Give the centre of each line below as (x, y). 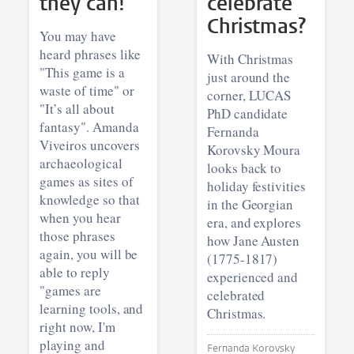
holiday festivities (256, 186)
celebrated (236, 296)
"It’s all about (77, 109)
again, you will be (89, 254)
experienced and (252, 277)
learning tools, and (92, 309)
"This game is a (82, 73)
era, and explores (254, 223)
